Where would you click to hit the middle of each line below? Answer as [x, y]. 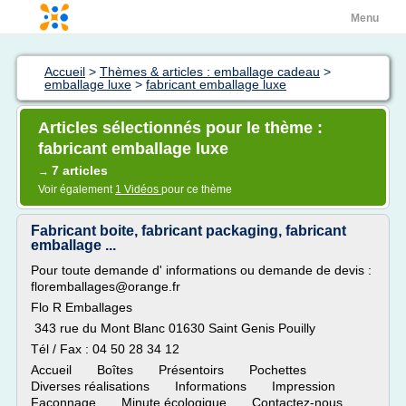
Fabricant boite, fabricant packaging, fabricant [188, 231]
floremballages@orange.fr [106, 286]
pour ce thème [197, 189]
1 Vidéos [138, 189]
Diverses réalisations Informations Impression [194, 386]
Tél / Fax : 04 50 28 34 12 [105, 349]
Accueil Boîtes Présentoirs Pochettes [179, 370]
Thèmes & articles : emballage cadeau [210, 72]
